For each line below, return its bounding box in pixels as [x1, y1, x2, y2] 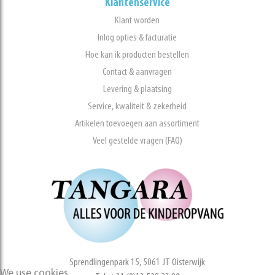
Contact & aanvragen [103, 67, 172, 78]
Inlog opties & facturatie [98, 33, 177, 44]
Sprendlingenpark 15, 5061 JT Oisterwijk [69, 257, 206, 268]
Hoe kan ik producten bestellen [85, 50, 190, 61]
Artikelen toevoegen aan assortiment [75, 118, 200, 130]
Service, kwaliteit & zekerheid [88, 101, 187, 112]
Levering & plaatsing [103, 84, 172, 95]
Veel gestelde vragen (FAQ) [92, 136, 182, 147]
